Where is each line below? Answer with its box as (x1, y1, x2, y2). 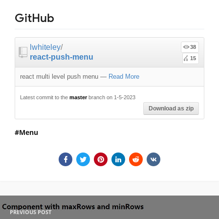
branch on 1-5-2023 (87, 94, 135, 100)
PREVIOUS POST (10, 208, 51, 216)
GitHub (15, 10, 54, 25)
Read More (109, 72, 139, 80)
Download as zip (149, 105, 194, 112)
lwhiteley (30, 43, 61, 51)
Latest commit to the (20, 94, 69, 100)
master (69, 94, 87, 100)
